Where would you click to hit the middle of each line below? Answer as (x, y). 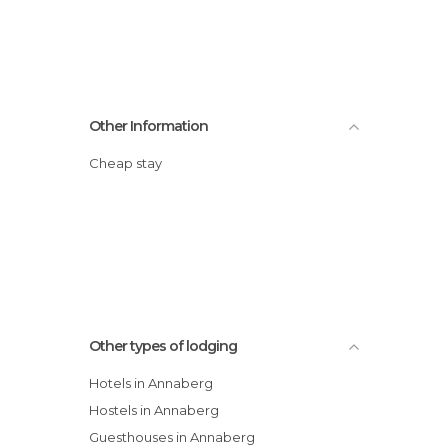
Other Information (148, 125)
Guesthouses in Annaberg (177, 436)
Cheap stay (130, 162)
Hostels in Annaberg (159, 409)
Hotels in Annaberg (156, 382)
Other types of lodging (163, 345)
